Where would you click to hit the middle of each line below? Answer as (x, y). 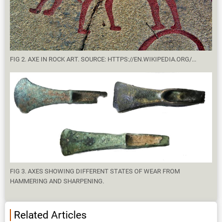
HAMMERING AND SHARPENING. (57, 181)
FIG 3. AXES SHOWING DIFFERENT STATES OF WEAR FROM (95, 171)
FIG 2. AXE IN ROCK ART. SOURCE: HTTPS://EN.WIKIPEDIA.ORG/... (103, 59)
